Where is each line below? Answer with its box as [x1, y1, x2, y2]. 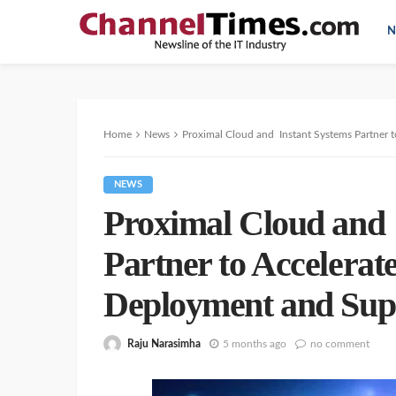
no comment [310, 338, 369, 349]
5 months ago [223, 338, 286, 349]
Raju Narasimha [127, 338, 201, 349]
